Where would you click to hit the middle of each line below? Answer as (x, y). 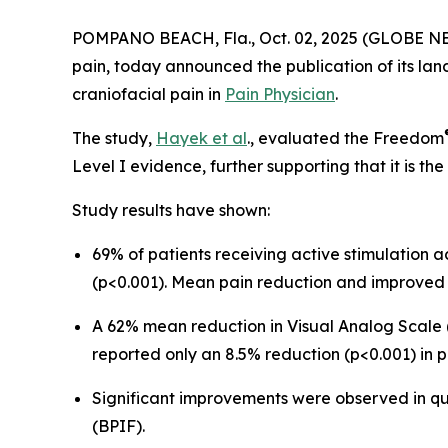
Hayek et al (201, 138)
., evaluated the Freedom (345, 138)
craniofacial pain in (148, 94)
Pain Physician (280, 94)
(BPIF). (118, 426)
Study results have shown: (171, 210)
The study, (114, 138)
